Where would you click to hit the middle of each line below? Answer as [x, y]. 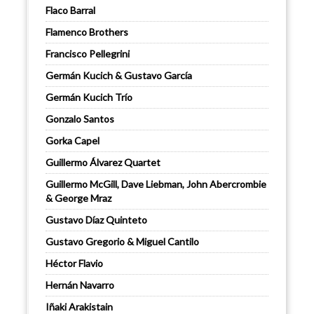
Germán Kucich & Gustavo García [119, 76]
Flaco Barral [70, 11]
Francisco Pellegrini [88, 54]
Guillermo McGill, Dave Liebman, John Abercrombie [156, 184]
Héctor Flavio [74, 264]
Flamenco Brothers [87, 32]
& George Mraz [78, 198]
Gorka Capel [73, 141]
